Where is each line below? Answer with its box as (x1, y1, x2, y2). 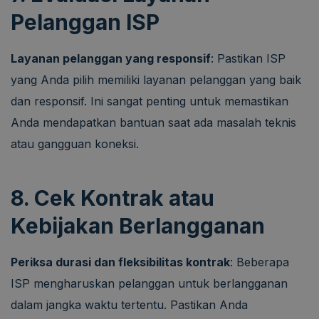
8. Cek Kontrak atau (11, 184, 214, 211)
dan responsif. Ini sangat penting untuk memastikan (11, 93, 288, 108)
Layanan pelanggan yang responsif (11, 51, 211, 66)
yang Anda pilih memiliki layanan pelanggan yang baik (11, 72, 301, 87)
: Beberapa (230, 254, 289, 269)
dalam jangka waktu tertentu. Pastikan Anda (11, 297, 248, 312)
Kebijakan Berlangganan (11, 212, 265, 239)
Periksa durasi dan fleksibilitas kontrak (11, 254, 230, 269)
